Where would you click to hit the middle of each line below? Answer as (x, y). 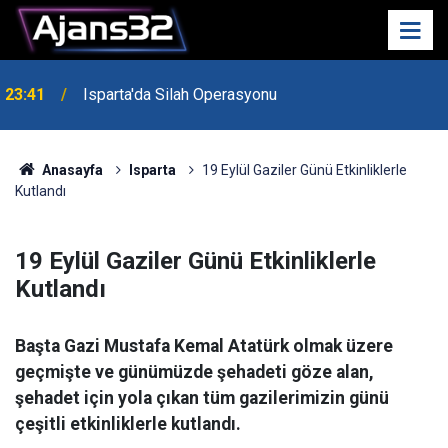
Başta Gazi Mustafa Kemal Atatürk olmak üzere (204, 346)
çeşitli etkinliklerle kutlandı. (128, 424)
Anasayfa (70, 170)
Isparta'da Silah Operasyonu (180, 48)
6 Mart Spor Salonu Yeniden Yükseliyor (217, 94)
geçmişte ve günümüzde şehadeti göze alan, (194, 372)
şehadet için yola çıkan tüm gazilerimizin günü (202, 398)
